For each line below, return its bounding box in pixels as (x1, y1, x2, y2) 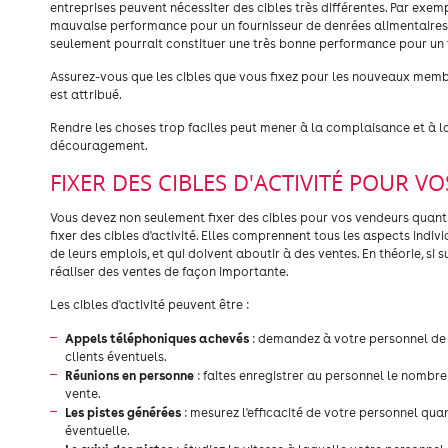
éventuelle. (65, 423, 130, 438)
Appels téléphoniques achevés (65, 330, 249, 346)
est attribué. (50, 87, 122, 102)
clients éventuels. (65, 349, 167, 364)
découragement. (50, 138, 148, 153)
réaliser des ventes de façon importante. (50, 264, 289, 279)
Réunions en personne (65, 367, 194, 383)
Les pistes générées (65, 404, 181, 420)
